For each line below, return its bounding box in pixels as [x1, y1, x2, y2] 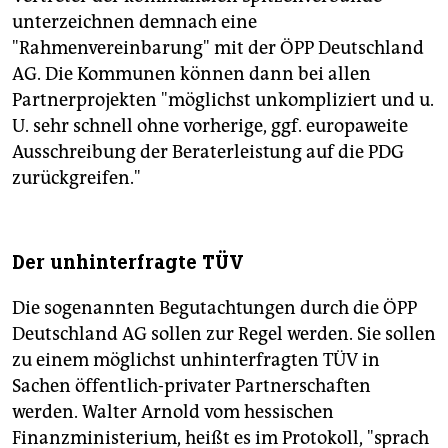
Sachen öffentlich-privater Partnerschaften [12, 374, 371, 397]
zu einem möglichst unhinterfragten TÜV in [12, 348, 380, 371]
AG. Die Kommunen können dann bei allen [12, 62, 371, 85]
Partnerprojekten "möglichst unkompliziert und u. [12, 88, 434, 111]
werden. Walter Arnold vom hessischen [12, 400, 334, 423]
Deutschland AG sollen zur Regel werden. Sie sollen [12, 322, 436, 345]
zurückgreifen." [12, 166, 141, 189]
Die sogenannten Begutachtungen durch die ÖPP [12, 296, 417, 319]
